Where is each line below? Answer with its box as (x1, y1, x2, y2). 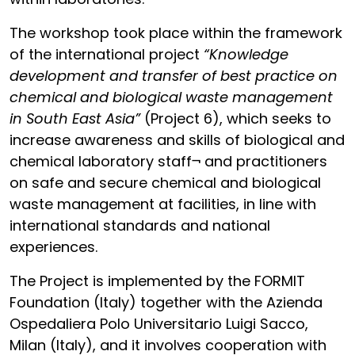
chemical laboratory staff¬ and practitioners (10, 151, 327, 171)
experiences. (10, 237, 97, 257)
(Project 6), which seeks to (140, 109, 331, 128)
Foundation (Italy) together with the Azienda (10, 292, 323, 312)
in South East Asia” (10, 109, 140, 128)
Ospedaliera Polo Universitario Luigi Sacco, (10, 314, 308, 334)
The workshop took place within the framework (10, 23, 342, 43)
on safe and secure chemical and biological (10, 173, 321, 193)
